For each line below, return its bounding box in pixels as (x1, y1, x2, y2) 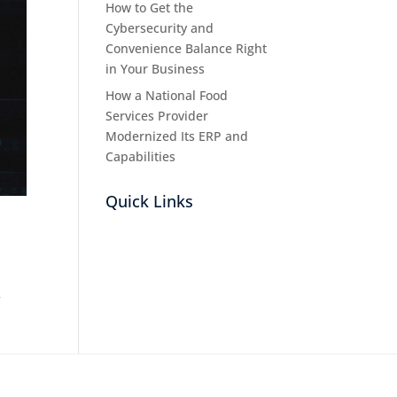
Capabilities (105, 148, 176, 165)
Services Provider (105, 107, 209, 124)
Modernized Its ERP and (105, 128, 249, 144)
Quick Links (105, 191, 194, 212)
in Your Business (105, 60, 206, 77)
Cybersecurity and (105, 19, 214, 36)
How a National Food (105, 87, 229, 104)
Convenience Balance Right (105, 40, 268, 57)
